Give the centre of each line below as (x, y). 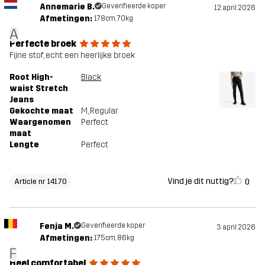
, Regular (103, 111)
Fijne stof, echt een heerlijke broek (72, 55)
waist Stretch (39, 88)
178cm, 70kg (113, 18)
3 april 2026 (236, 227)
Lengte (24, 144)
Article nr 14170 (41, 182)
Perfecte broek (43, 43)
